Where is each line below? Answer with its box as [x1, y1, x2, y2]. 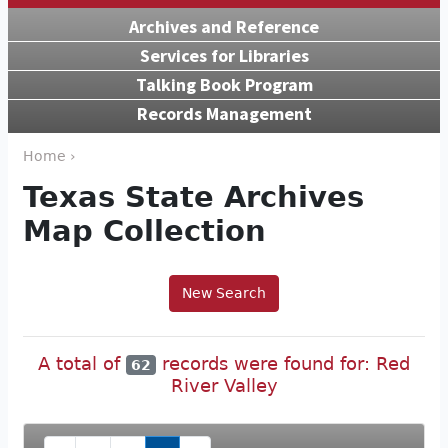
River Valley [170, 375, 278, 397]
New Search [182, 284, 266, 301]
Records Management [136, 101, 312, 125]
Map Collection [23, 213, 266, 248]
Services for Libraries [139, 43, 309, 67]
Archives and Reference [129, 14, 319, 38]
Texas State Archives [23, 179, 364, 214]
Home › [23, 147, 76, 164]
